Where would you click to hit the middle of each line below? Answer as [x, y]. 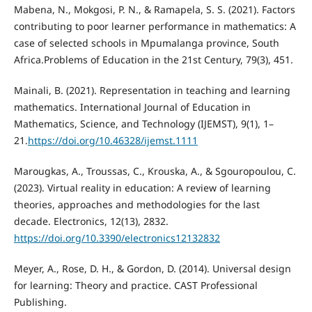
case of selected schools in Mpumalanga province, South [146, 42]
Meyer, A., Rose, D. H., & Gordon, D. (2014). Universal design [152, 268]
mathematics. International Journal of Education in [132, 107]
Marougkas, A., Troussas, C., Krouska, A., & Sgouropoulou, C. [155, 171]
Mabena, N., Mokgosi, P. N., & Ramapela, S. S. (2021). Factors [154, 9]
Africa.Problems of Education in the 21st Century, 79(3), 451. [153, 59]
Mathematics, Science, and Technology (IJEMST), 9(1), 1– [143, 123]
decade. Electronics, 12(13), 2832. [91, 221]
